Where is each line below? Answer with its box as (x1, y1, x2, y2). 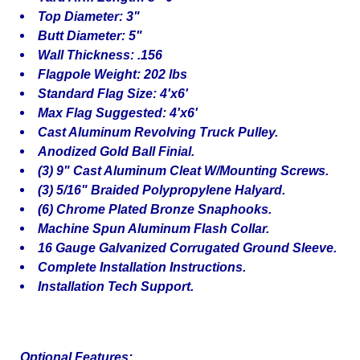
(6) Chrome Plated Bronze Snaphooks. (38, 202, 272, 217)
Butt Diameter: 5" (38, 28, 143, 43)
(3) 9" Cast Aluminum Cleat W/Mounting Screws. (38, 163, 329, 178)
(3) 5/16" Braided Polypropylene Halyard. (38, 182, 286, 198)
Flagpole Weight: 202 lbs (38, 67, 188, 82)
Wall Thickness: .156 (38, 47, 163, 63)
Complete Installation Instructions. (38, 260, 247, 275)
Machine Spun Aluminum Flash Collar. (38, 221, 270, 236)
